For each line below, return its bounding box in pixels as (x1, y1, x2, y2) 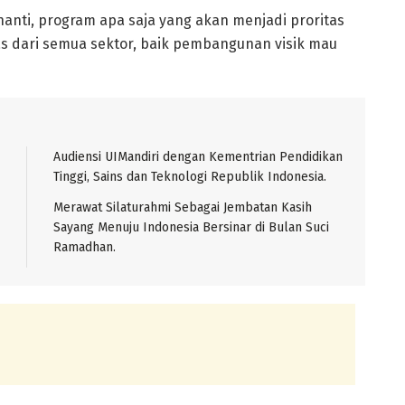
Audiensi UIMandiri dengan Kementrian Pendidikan (53, 148, 343, 165)
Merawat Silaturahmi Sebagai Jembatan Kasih (53, 199, 312, 215)
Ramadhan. (53, 239, 116, 255)
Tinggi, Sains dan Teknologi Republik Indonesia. (53, 168, 326, 184)
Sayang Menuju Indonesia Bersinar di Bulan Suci (53, 219, 329, 235)
